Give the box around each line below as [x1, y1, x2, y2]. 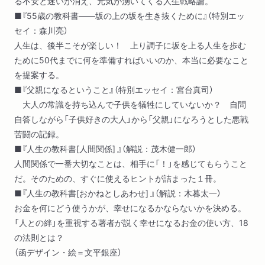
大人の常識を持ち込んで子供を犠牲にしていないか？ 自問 [14, 98, 246, 111]
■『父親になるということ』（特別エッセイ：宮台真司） [14, 83, 214, 96]
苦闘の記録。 [14, 128, 64, 140]
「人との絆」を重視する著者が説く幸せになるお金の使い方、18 [14, 216, 248, 229]
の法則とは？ [14, 231, 64, 244]
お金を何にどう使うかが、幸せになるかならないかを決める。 [14, 202, 246, 214]
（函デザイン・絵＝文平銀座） [14, 246, 122, 258]
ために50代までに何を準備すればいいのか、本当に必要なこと [14, 54, 248, 66]
